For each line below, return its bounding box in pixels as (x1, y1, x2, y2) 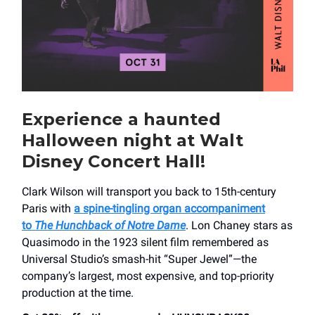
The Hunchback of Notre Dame (34, 218, 186, 232)
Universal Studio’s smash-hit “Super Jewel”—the (22, 252, 257, 266)
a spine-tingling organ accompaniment (74, 201, 265, 215)
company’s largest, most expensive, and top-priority (22, 269, 274, 283)
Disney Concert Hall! (22, 150, 205, 172)
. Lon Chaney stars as (186, 218, 292, 232)
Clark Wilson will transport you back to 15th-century (22, 184, 276, 198)
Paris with (22, 201, 74, 215)
